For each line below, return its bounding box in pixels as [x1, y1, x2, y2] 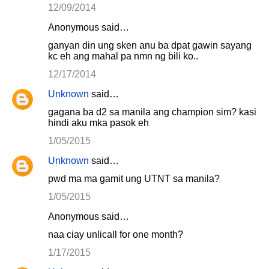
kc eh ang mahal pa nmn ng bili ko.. [48, 51, 198, 61]
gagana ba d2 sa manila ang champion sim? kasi [48, 107, 256, 117]
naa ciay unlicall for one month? [48, 229, 183, 240]
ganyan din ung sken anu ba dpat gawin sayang [48, 40, 252, 50]
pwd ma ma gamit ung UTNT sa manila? [48, 174, 220, 184]
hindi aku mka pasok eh [48, 118, 149, 128]
